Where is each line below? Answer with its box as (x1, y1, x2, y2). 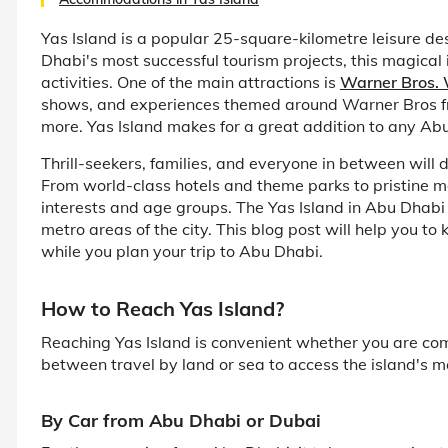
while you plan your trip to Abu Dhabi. (41, 240, 323, 261)
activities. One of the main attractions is (41, 71, 340, 92)
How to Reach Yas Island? (41, 295, 284, 321)
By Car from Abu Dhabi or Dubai (41, 408, 321, 432)
